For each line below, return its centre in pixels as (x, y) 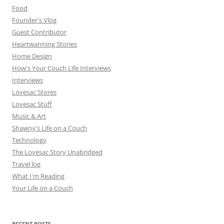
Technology (29, 140)
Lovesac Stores (34, 92)
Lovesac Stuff (32, 104)
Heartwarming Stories (44, 44)
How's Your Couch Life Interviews (61, 68)
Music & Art (29, 116)
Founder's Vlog (34, 20)
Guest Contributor (39, 32)
